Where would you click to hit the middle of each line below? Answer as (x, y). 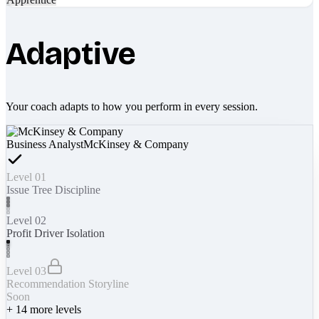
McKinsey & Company (136, 144)
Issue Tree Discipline (53, 189)
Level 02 (26, 220)
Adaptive (71, 53)
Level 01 (26, 177)
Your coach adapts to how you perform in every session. (132, 106)
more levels (54, 309)
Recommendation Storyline (68, 283)
